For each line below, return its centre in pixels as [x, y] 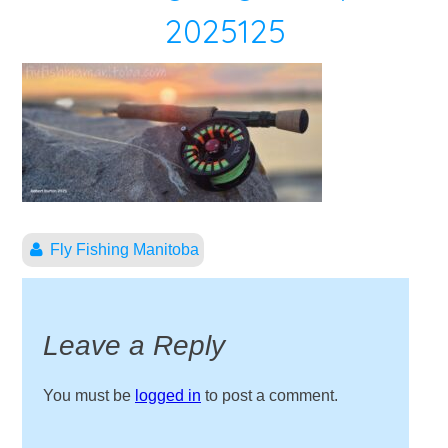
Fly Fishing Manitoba [124, 250]
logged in [168, 395]
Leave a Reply [134, 345]
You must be [89, 395]
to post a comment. [269, 395]
